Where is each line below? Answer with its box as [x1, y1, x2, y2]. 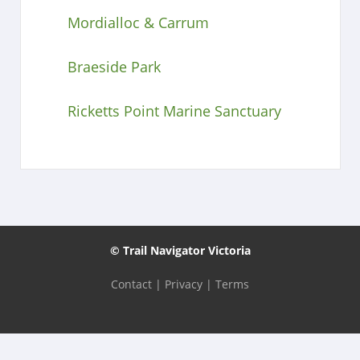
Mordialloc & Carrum [67, 12, 209, 32]
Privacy [165, 276, 202, 292]
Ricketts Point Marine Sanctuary [67, 100, 281, 121]
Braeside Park [67, 56, 161, 76]
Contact [111, 276, 152, 292]
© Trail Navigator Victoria [109, 242, 251, 258]
